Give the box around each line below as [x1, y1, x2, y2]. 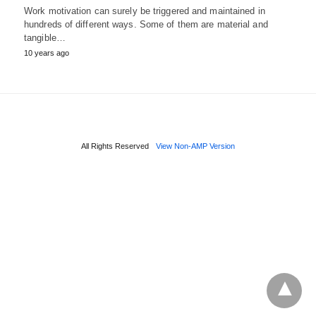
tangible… [24, 32, 66, 43]
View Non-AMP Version [156, 141, 235, 150]
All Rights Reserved [81, 141, 149, 150]
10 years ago [24, 48, 69, 57]
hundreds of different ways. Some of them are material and [24, 18, 268, 30]
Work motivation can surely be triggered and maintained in [24, 5, 265, 16]
